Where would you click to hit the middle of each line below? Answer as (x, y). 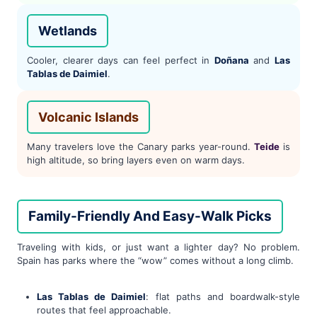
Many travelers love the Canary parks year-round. (140, 147)
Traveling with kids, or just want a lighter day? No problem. (158, 247)
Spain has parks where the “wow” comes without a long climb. (155, 260)
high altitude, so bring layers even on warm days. (136, 160)
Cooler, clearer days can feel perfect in (121, 60)
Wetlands (68, 31)
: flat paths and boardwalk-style (223, 296)
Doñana (231, 60)
